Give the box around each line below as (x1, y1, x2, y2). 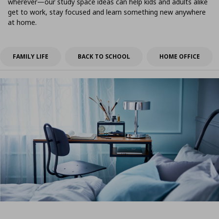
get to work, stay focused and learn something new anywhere (8, 7, 206, 17)
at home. (8, 18, 37, 27)
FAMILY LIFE (13, 52, 48, 61)
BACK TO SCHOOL (78, 52, 130, 61)
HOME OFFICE (159, 52, 200, 61)
